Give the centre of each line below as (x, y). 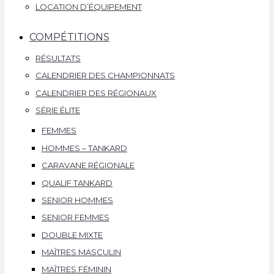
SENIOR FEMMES (76, 217)
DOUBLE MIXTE (72, 235)
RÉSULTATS (58, 58)
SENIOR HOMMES (77, 200)
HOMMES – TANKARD (84, 148)
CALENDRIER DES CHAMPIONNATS (105, 76)
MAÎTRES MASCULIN (81, 252)
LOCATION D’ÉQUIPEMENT (89, 6)
